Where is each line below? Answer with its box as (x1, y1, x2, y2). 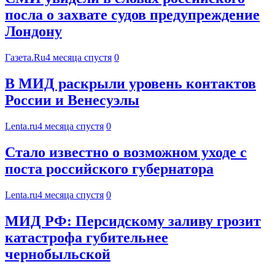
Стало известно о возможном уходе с (5, 144, 247, 161)
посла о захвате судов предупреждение (5, 7, 260, 23)
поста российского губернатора (5, 161, 214, 177)
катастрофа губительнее (5, 229, 168, 246)
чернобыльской (5, 246, 110, 262)
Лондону (5, 23, 62, 40)
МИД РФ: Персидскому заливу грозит (5, 212, 261, 229)
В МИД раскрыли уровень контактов (5, 76, 256, 92)
